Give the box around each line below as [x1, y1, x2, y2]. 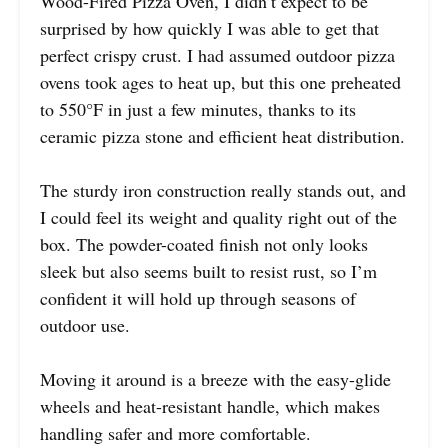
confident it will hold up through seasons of [40, 286, 356, 311]
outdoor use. [40, 313, 130, 338]
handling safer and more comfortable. [40, 421, 311, 446]
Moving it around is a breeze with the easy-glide [40, 367, 391, 392]
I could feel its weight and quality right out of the [40, 205, 397, 230]
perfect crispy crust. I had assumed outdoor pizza [40, 43, 395, 68]
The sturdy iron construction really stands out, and [40, 178, 406, 203]
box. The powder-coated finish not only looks [40, 232, 368, 257]
